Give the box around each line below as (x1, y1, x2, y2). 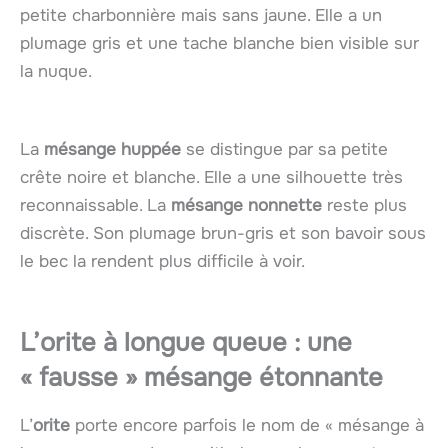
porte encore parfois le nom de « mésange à (70, 414, 424, 436)
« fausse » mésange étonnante (20, 360, 383, 394)
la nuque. (20, 61, 92, 83)
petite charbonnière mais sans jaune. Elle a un (20, 5, 382, 27)
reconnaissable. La (20, 194, 171, 216)
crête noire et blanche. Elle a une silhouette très (20, 166, 403, 188)
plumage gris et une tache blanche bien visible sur (20, 33, 419, 55)
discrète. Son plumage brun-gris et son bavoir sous (20, 222, 426, 244)
